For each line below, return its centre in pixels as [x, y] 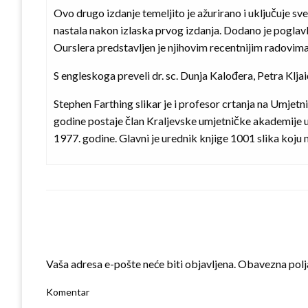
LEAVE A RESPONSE [103, 239]
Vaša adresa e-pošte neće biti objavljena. [141, 263]
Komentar [68, 291]
